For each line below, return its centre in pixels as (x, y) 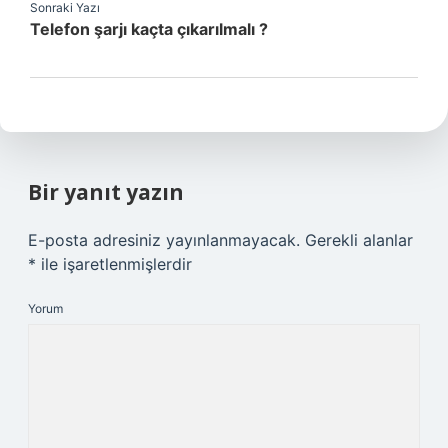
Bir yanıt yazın (106, 192)
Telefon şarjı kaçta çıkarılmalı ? (149, 29)
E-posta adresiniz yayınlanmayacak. (164, 240)
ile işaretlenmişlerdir (114, 264)
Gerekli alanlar (359, 240)
